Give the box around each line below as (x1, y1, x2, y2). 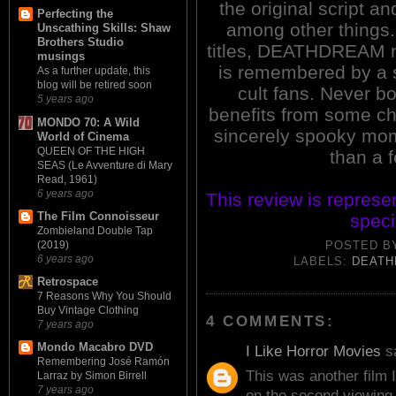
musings (37, 49, 85, 64)
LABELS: (293, 255, 353, 269)
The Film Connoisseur (37, 209, 159, 223)
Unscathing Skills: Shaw (37, 21, 171, 35)
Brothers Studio (37, 35, 124, 49)
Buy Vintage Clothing (37, 304, 139, 317)
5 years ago (37, 93, 94, 105)
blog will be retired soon (37, 79, 152, 92)
